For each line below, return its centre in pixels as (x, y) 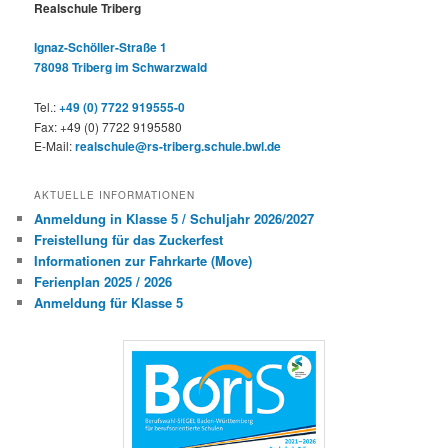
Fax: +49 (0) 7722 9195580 (108, 126)
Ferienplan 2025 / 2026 (103, 282)
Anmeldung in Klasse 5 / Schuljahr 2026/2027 (174, 219)
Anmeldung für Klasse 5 (109, 303)
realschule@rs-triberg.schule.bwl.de (178, 145)
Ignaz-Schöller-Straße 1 (101, 47)
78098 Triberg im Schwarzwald (121, 67)
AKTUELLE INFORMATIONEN (115, 195)
